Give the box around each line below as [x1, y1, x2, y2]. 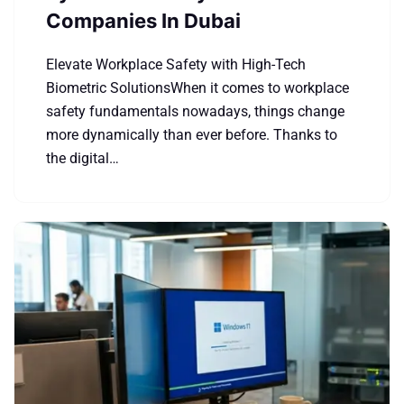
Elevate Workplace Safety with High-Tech [46, 56, 306, 73]
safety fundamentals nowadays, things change [46, 103, 344, 120]
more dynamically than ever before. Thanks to [46, 126, 337, 143]
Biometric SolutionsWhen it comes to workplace [46, 79, 349, 96]
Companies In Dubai [46, 9, 241, 32]
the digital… [46, 150, 119, 167]
